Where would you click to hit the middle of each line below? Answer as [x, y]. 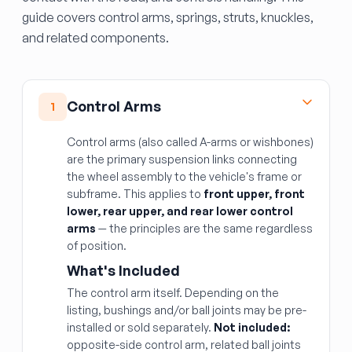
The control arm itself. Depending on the [173, 293]
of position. [97, 246]
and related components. [95, 38]
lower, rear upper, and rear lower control [180, 211]
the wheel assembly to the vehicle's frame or [184, 176]
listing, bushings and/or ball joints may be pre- [187, 310]
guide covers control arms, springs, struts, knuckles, [168, 17]
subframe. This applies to [135, 194]
